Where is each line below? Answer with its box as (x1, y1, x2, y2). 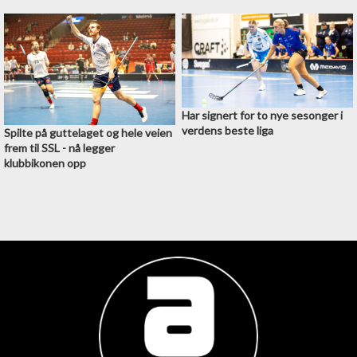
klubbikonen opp (4, 155, 86, 170)
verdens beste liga (181, 123, 273, 137)
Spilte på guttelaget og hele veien (4, 125, 172, 139)
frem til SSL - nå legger (4, 140, 115, 155)
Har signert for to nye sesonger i (181, 108, 343, 122)
